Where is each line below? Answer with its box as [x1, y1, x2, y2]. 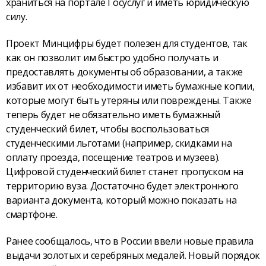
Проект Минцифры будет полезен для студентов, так [6, 36, 248, 50]
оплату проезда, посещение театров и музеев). [6, 150, 220, 164]
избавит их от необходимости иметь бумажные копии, [6, 79, 255, 93]
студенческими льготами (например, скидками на [6, 136, 232, 150]
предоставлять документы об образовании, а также [6, 65, 243, 78]
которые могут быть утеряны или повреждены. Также [6, 93, 252, 107]
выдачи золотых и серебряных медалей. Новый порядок [6, 248, 260, 262]
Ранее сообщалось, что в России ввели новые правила [6, 234, 254, 248]
